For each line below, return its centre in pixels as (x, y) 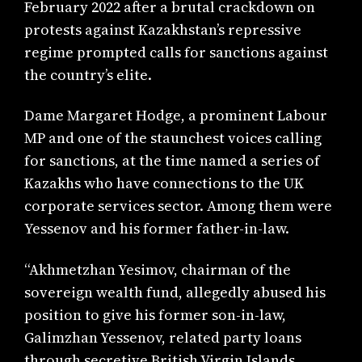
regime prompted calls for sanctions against (177, 52)
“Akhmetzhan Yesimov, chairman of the (158, 269)
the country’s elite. (88, 74)
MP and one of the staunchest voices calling (173, 138)
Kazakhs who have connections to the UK (164, 183)
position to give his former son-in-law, (156, 314)
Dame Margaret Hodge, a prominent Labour (176, 116)
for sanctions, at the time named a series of (173, 161)
